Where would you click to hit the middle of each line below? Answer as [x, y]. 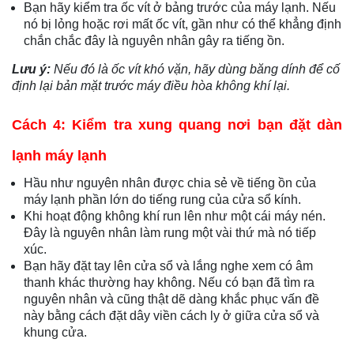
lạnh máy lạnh [59, 156]
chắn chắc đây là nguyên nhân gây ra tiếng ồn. [156, 41]
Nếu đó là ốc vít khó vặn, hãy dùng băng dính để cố [197, 70]
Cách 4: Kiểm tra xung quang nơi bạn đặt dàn [177, 125]
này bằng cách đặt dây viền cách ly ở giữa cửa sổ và [171, 316]
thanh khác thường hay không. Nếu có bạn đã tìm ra [169, 283]
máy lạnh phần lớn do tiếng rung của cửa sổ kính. [164, 200]
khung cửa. [57, 333]
